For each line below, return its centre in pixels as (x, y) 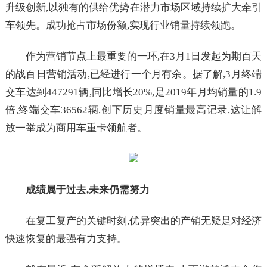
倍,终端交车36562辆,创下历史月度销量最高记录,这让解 (133, 110)
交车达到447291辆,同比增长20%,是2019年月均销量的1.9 (133, 92)
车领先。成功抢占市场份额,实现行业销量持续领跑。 (123, 25)
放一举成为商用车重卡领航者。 (76, 128)
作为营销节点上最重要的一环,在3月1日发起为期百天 (144, 56)
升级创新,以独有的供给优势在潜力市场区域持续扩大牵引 (133, 7)
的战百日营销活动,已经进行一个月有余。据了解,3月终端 (133, 74)
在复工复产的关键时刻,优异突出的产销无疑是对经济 (144, 221)
